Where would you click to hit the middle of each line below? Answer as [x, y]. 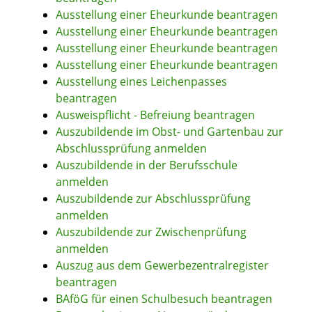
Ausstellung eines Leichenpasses [141, 82]
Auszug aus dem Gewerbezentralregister [162, 266]
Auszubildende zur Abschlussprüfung [153, 199]
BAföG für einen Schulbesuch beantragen [164, 299]
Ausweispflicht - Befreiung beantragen [155, 115]
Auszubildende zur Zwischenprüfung [151, 232]
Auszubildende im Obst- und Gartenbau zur [170, 132]
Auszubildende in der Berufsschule [147, 165]
